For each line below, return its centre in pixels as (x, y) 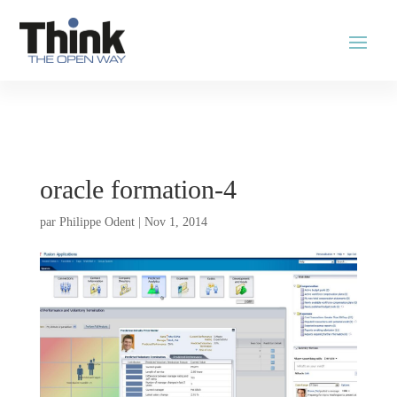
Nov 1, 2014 (175, 222)
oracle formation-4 (138, 190)
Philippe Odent (97, 222)
